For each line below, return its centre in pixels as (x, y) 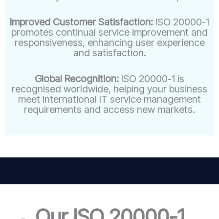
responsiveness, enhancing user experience (109, 42)
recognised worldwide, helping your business (109, 89)
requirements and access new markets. (109, 109)
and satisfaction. (109, 53)
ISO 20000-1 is (152, 78)
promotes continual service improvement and (109, 32)
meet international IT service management (109, 99)
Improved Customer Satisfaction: (83, 22)
